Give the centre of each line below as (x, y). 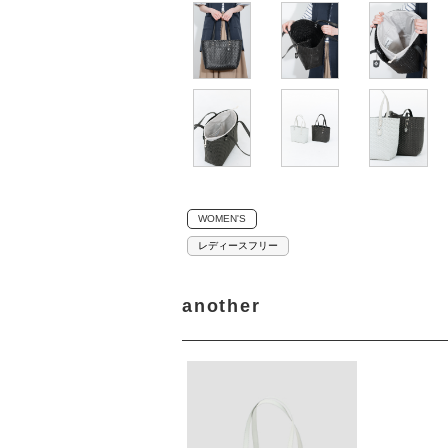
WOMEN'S (222, 218)
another (221, 305)
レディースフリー (238, 245)
